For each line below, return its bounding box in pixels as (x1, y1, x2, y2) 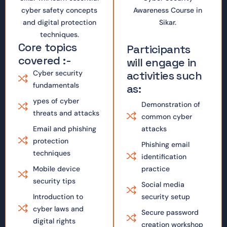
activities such (127, 68, 202, 83)
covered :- (18, 53, 71, 67)
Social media (141, 180, 184, 189)
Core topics (18, 40, 77, 54)
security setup (141, 192, 190, 201)
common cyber (141, 112, 192, 121)
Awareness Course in (133, 6, 202, 15)
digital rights (32, 216, 75, 225)
